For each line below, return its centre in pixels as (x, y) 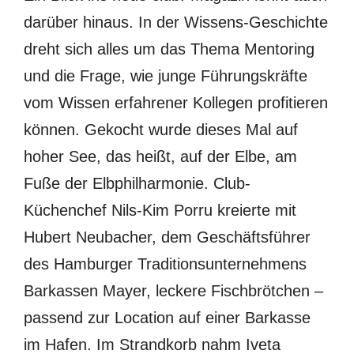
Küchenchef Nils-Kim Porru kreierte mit (160, 210)
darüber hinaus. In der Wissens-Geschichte (176, 22)
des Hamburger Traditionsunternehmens (165, 264)
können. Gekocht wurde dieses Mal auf (161, 130)
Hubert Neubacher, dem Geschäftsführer (167, 237)
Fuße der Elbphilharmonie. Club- (137, 183)
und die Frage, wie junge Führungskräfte (166, 76)
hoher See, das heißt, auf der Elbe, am (160, 156)
